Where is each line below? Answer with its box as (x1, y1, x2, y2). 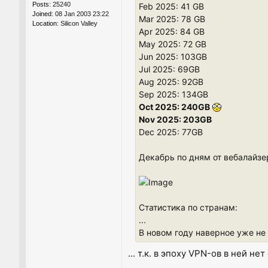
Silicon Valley (59, 20, 98, 28)
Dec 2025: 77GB (139, 126, 203, 137)
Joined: (32, 10, 53, 18)
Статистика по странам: (139, 202, 237, 212)
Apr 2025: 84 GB (139, 26, 205, 36)
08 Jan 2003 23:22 (53, 10, 109, 18)
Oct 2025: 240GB (139, 101, 210, 112)
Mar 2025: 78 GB (139, 13, 205, 24)
